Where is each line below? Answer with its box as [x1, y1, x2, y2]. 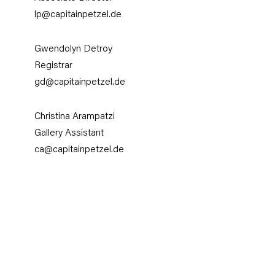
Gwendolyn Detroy [34, 44, 113, 54]
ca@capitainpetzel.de [34, 145, 125, 155]
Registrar [34, 61, 73, 71]
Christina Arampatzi [34, 112, 115, 122]
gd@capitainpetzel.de [34, 77, 126, 87]
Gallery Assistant [34, 128, 104, 138]
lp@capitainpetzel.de [34, 10, 122, 20]
